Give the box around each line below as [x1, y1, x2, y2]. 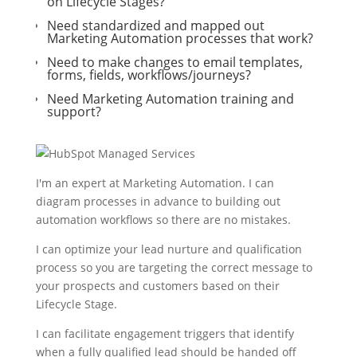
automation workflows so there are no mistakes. [35, 212, 291, 227]
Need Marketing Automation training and [46, 90, 294, 108]
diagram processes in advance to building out [35, 194, 280, 209]
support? [46, 103, 101, 120]
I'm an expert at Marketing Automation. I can [35, 175, 274, 190]
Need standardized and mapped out [46, 17, 265, 34]
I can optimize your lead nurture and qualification [35, 241, 302, 257]
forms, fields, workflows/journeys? [46, 66, 251, 84]
